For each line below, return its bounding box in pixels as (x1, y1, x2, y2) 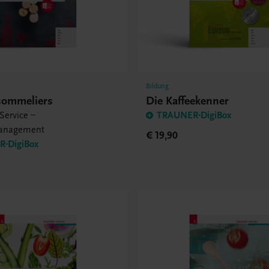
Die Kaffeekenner (146, 94, 229, 108)
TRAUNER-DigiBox (157, 110, 232, 121)
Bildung (146, 82, 169, 91)
